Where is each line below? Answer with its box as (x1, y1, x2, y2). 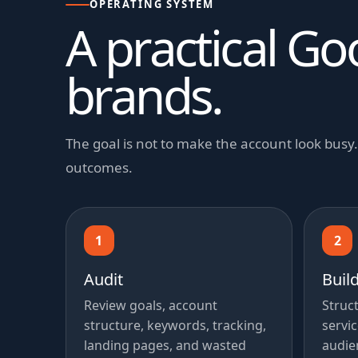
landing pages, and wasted (83, 336, 246, 355)
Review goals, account (83, 296, 217, 315)
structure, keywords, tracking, (83, 316, 266, 335)
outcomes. (65, 158, 133, 177)
